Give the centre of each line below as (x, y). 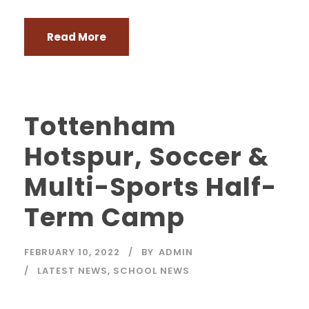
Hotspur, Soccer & (147, 157)
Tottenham (100, 126)
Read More (77, 37)
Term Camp (104, 217)
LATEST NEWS (72, 271)
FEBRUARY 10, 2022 (72, 252)
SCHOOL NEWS (151, 271)
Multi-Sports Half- (150, 187)
